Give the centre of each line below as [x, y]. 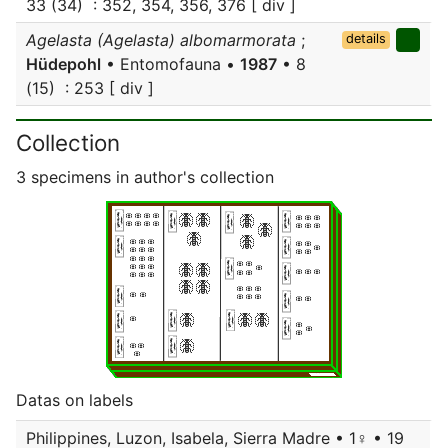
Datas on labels [74, 400]
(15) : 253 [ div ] [90, 88]
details [365, 38]
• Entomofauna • [170, 64]
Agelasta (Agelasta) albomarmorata [161, 40]
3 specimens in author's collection [145, 177]
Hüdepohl [63, 64]
